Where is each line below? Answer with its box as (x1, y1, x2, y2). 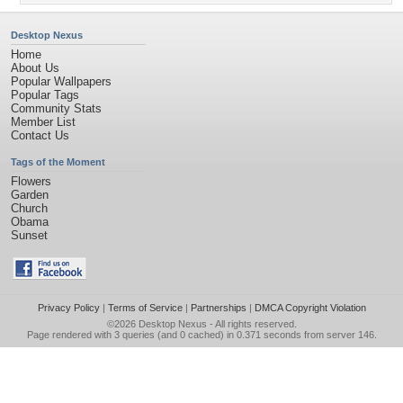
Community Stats (11, 102, 102, 115)
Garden (11, 188, 49, 201)
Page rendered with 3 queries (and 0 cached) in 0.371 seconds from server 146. (26, 329, 377, 340)
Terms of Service (107, 302, 183, 313)
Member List (11, 115, 76, 129)
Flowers (11, 175, 51, 188)
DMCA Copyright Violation (254, 302, 366, 313)
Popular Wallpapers (11, 75, 112, 88)
